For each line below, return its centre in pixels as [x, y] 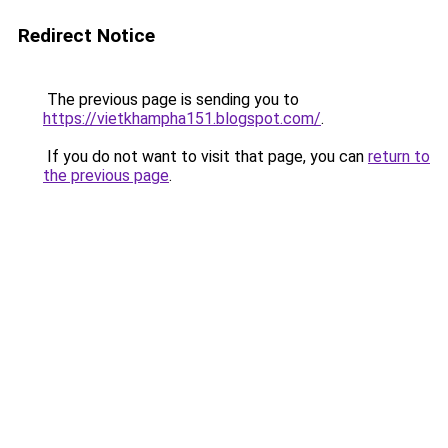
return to [399, 156]
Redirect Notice [86, 35]
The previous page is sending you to [171, 99]
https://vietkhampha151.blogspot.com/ [182, 118]
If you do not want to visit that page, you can [205, 156]
